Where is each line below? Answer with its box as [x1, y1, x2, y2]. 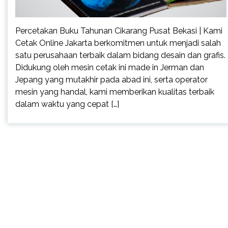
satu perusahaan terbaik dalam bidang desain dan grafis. [15, 50, 225, 60]
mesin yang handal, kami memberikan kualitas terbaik [15, 87, 214, 97]
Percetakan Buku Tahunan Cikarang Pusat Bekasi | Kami [15, 25, 222, 36]
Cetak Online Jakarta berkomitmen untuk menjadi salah [15, 38, 221, 48]
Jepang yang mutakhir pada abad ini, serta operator [15, 74, 208, 84]
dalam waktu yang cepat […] [15, 99, 119, 109]
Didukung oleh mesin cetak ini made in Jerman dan [15, 62, 204, 72]
